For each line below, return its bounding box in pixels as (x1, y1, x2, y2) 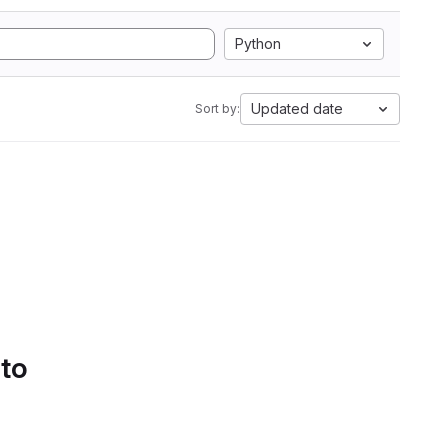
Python (235, 35, 281, 52)
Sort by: (195, 101, 240, 116)
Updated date (251, 100, 343, 117)
